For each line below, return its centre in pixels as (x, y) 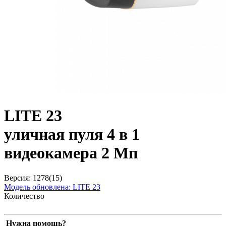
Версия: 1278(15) (33, 178)
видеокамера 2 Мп (71, 153)
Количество (24, 196)
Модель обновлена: (37, 187)
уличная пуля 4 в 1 (72, 134)
